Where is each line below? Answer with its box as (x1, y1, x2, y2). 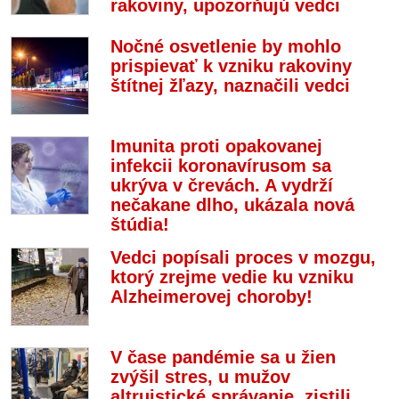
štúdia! (110, 215, 169, 234)
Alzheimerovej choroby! (110, 287, 313, 306)
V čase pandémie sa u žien (110, 347, 336, 367)
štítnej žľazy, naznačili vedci (110, 76, 350, 95)
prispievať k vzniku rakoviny (110, 56, 352, 76)
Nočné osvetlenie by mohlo (110, 37, 341, 56)
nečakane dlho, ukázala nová (110, 195, 354, 215)
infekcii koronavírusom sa (110, 156, 331, 175)
